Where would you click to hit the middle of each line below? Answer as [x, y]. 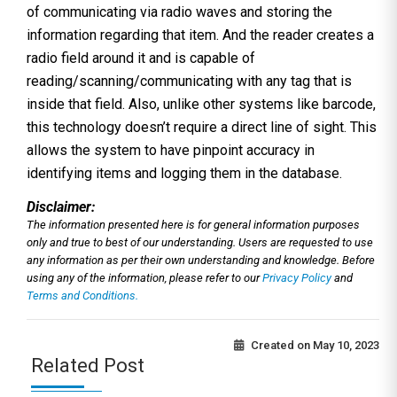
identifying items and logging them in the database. [184, 173]
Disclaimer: [61, 206]
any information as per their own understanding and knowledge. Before [201, 260]
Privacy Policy [298, 277]
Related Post [88, 365]
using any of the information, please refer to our [144, 277]
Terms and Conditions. [82, 295]
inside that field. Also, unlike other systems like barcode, [201, 104]
